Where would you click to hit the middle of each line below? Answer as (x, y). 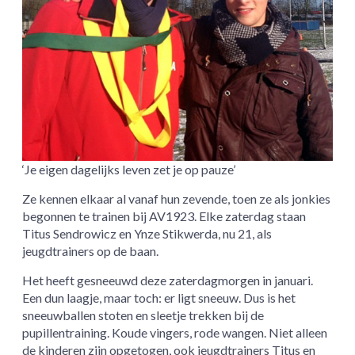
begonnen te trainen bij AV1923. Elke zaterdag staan (164, 216)
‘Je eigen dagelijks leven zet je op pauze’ (129, 170)
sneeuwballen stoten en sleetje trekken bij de (143, 315)
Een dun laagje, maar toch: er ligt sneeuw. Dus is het (159, 298)
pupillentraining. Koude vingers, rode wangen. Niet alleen (175, 333)
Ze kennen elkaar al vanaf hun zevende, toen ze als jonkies (177, 199)
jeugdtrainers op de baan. (91, 251)
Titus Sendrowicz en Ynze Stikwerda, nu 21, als (147, 234)
